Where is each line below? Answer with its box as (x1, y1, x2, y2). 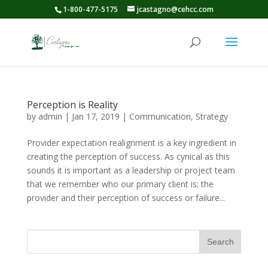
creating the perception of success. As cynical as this (26, 151, 230, 162)
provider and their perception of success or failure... (26, 192, 225, 203)
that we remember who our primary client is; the (26, 178, 214, 190)
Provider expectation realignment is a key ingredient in (26, 137, 236, 148)
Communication (129, 111, 191, 122)
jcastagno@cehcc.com (136, 4, 214, 14)
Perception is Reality (26, 98, 118, 111)
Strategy (195, 111, 228, 122)
